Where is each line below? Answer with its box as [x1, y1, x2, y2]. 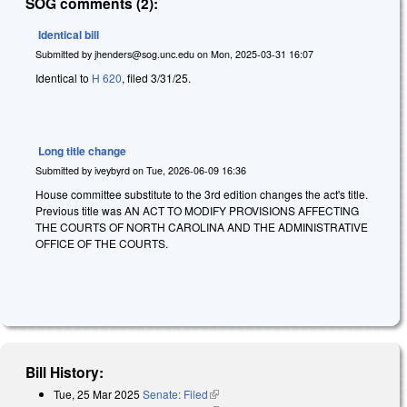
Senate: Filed [143, 386, 208, 402]
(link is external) [208, 386, 286, 402]
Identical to [35, 69, 92, 85]
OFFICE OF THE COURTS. [35, 234, 168, 251]
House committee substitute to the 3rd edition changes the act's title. [35, 185, 368, 202]
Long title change [38, 143, 126, 160]
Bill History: [25, 362, 104, 383]
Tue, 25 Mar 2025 [54, 386, 140, 402]
